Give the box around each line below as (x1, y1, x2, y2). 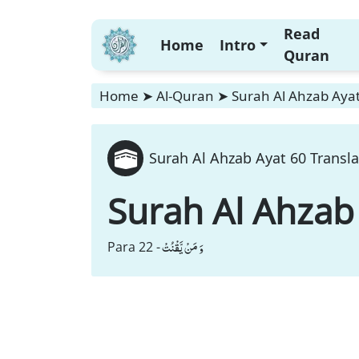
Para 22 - (107, 238, 160, 256)
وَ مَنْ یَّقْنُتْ (162, 236, 204, 258)
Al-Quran (156, 87, 214, 105)
